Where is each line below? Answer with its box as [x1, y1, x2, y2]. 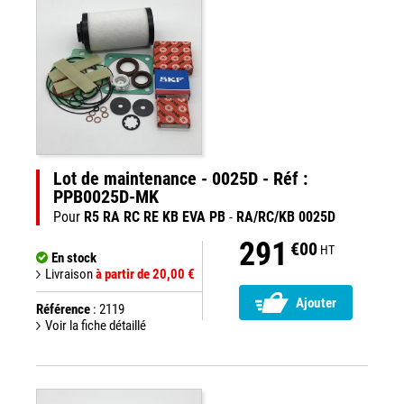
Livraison [45, 266, 96, 282]
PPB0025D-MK [53, 186, 159, 207]
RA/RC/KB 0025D [236, 208, 335, 225]
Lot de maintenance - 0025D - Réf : [53, 168, 308, 189]
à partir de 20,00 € [96, 266, 195, 282]
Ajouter [296, 295, 337, 312]
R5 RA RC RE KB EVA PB [84, 208, 225, 225]
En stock [51, 250, 96, 266]
